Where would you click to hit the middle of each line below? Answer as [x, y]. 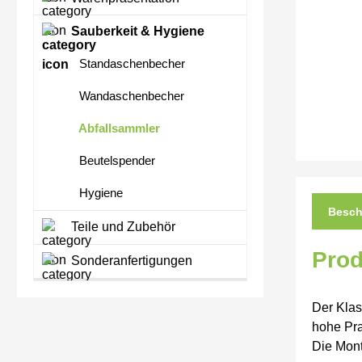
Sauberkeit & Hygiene [136, 32]
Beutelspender [116, 161]
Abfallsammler [118, 128]
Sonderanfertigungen [130, 261]
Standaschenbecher [130, 64]
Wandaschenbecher [130, 96]
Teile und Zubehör [122, 227]
